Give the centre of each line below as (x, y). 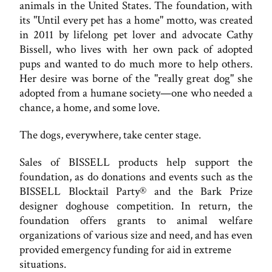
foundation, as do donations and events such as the (136, 177)
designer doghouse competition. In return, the (136, 206)
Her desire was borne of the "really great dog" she (136, 79)
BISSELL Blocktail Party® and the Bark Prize (136, 191)
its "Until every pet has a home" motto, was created (136, 21)
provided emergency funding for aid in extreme (125, 250)
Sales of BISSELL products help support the (136, 162)
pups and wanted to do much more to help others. (136, 64)
